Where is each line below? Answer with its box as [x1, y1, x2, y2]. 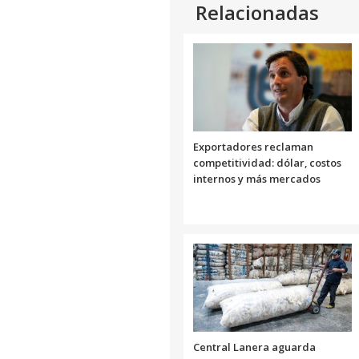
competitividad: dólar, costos [193, 155, 341, 170]
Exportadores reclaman [193, 139, 313, 154]
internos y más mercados [193, 171, 321, 186]
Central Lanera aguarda [193, 339, 316, 354]
